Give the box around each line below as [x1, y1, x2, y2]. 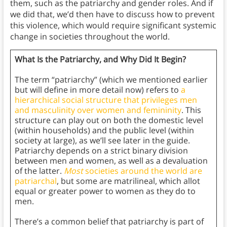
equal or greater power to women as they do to [14, 185, 196, 197]
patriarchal [14, 175, 57, 187]
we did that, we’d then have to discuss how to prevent [10, 9, 215, 20]
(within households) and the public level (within [14, 125, 194, 136]
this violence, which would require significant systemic [10, 20, 216, 31]
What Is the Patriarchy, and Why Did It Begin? [14, 54, 186, 65]
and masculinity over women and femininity [14, 104, 181, 116]
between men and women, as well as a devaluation [14, 155, 208, 167]
